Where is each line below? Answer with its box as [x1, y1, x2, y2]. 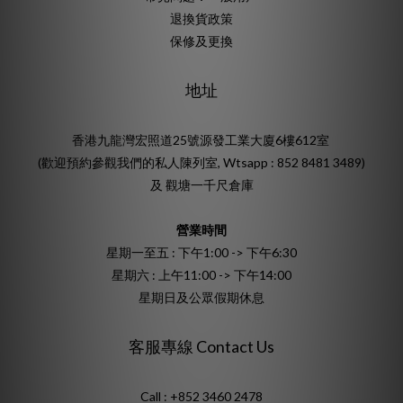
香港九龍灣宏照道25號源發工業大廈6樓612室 [71, 131, 332, 148]
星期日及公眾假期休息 [139, 289, 264, 305]
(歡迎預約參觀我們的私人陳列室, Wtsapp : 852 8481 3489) [38, 154, 365, 170]
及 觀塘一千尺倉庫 [149, 176, 254, 193]
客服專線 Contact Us [129, 336, 274, 356]
